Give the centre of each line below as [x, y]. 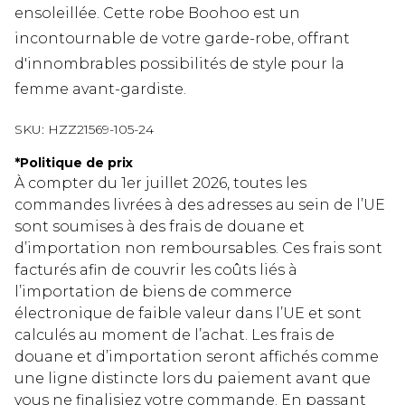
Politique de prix [76, 163]
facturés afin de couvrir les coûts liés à [156, 270]
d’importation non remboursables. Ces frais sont [198, 249]
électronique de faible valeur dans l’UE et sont [188, 314]
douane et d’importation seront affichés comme [197, 357]
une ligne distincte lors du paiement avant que [193, 379]
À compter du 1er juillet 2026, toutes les [160, 184]
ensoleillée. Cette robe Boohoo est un [157, 14]
